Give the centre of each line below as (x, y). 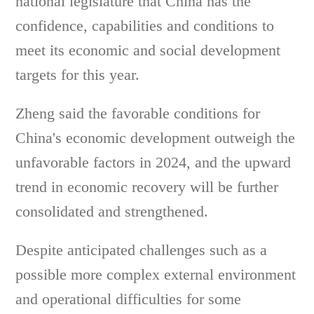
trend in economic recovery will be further (147, 187)
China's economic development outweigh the (156, 138)
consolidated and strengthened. (112, 211)
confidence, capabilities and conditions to (145, 26)
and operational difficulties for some (129, 299)
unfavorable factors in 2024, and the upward (153, 162)
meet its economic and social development (148, 50)
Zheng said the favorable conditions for (138, 113)
